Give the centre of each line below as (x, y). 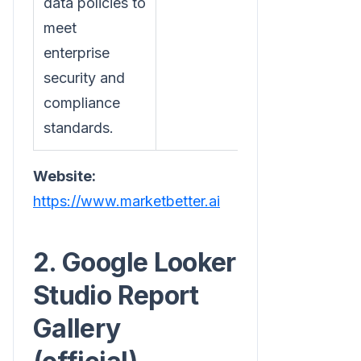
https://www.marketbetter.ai (127, 201)
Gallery (77, 328)
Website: (64, 176)
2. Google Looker (135, 262)
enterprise (77, 52)
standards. (79, 127)
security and (84, 77)
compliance (82, 102)
